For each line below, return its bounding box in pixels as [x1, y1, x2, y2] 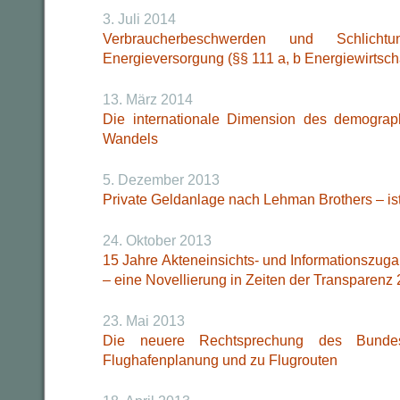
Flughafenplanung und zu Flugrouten [103, 353, 337, 368]
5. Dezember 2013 [103, 172, 220, 187]
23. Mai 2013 [103, 313, 185, 329]
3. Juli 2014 [103, 12, 176, 27]
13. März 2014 [103, 92, 193, 107]
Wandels [103, 131, 158, 146]
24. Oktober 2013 [103, 233, 212, 248]
